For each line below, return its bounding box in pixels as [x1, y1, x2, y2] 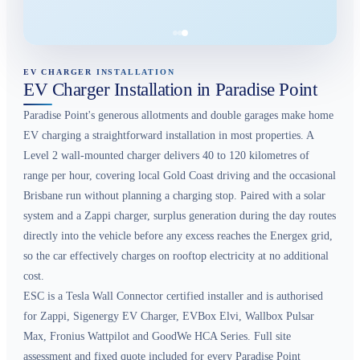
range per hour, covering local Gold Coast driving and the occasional [23, 170, 336, 182]
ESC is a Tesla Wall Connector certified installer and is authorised [23, 290, 323, 303]
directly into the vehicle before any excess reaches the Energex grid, [23, 230, 333, 243]
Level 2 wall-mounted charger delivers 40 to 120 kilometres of [23, 149, 309, 162]
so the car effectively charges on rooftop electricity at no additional [23, 250, 329, 263]
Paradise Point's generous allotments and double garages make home [23, 109, 333, 122]
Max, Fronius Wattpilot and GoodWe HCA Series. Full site [23, 330, 291, 343]
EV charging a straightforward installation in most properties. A [23, 129, 313, 142]
